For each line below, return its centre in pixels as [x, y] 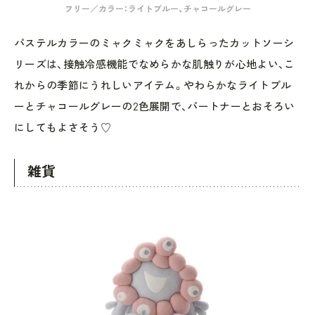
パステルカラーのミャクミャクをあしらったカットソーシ [154, 43]
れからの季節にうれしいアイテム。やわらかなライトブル [153, 85]
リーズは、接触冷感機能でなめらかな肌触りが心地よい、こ [155, 64]
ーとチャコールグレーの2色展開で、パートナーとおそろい [155, 106]
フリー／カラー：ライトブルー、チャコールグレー [157, 8]
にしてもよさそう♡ [63, 127]
